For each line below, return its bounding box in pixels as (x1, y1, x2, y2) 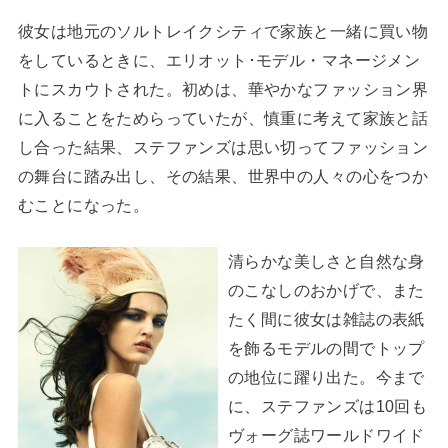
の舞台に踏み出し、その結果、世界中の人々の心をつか (17, 167, 429, 186)
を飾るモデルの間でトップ (227, 338, 425, 357)
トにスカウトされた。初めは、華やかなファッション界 (17, 80, 429, 99)
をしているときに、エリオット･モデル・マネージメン (17, 51, 421, 70)
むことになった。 (17, 196, 150, 215)
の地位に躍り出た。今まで (227, 367, 425, 386)
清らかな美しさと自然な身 (227, 251, 425, 270)
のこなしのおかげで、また (227, 280, 425, 299)
